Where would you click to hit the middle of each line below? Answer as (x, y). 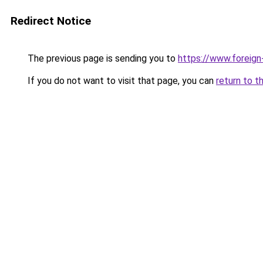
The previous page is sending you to (102, 58)
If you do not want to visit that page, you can (121, 81)
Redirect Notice (51, 21)
